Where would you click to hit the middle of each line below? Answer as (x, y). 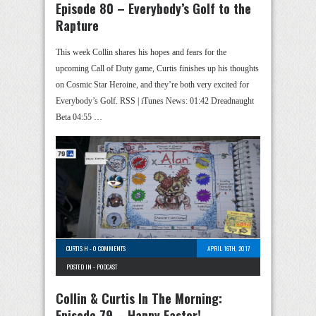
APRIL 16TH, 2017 (229, 248)
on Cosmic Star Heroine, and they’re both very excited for (152, 85)
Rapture (77, 25)
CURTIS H (77, 248)
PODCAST (107, 267)
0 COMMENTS (109, 248)
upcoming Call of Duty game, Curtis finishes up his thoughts (157, 68)
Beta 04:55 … (79, 117)
